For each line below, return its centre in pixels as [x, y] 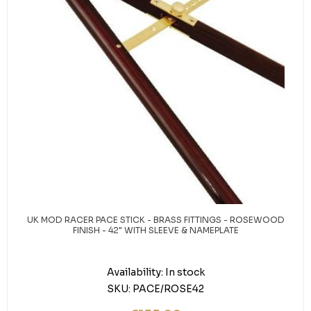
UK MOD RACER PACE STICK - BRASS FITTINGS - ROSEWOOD [155, 220]
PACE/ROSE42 [168, 289]
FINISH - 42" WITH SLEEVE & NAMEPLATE [155, 230]
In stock [185, 272]
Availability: [135, 272]
